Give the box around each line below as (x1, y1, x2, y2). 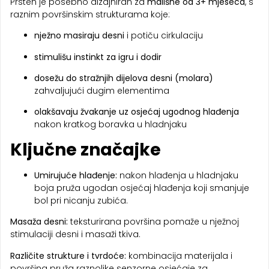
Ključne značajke (10, 138, 161, 162)
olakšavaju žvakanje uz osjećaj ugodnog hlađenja (34, 106, 239, 118)
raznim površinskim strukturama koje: (10, 8, 170, 20)
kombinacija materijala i (126, 249, 232, 262)
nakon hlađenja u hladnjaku (117, 169, 238, 181)
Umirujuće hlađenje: (34, 169, 117, 181)
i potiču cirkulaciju (124, 29, 203, 42)
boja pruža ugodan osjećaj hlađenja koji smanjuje (34, 181, 249, 194)
